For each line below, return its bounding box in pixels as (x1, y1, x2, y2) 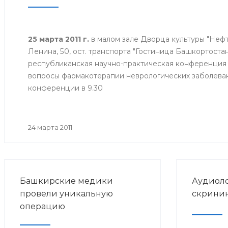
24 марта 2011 (28, 123, 72, 132)
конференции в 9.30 (28, 83, 103, 93)
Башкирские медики (20, 176, 113, 186)
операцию (20, 202, 65, 212)
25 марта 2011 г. (28, 35, 89, 44)
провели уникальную (20, 189, 113, 199)
